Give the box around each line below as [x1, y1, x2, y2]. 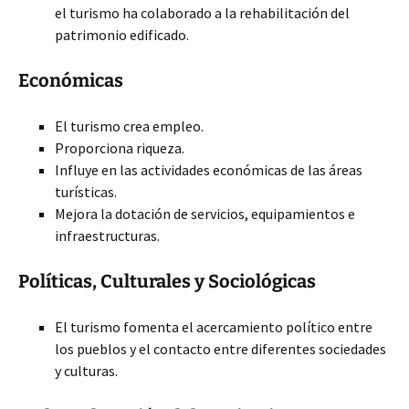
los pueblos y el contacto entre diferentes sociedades [55, 340, 386, 358]
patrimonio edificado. [55, 26, 189, 44]
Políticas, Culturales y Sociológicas [18, 270, 316, 292]
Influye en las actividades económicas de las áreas [55, 161, 362, 179]
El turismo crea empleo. [55, 117, 204, 135]
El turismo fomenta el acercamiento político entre [55, 318, 372, 336]
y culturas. [55, 362, 118, 380]
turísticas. [55, 183, 117, 201]
